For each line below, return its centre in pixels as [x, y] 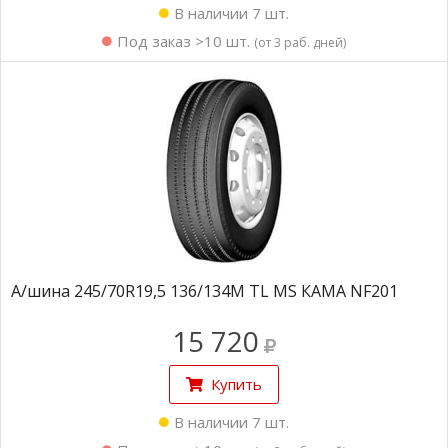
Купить [236, 384]
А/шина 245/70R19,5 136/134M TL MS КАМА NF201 [204, 291]
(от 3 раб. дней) [300, 42]
